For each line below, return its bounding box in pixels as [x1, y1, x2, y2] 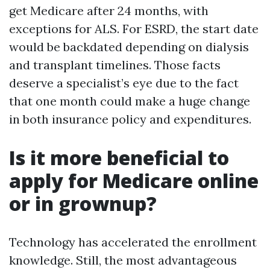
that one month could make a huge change [9, 93, 250, 108]
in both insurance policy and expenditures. [9, 111, 251, 127]
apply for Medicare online [9, 168, 259, 193]
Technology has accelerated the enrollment [9, 234, 257, 250]
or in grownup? [9, 190, 157, 216]
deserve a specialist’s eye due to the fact [9, 75, 239, 90]
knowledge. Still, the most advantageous [9, 253, 237, 268]
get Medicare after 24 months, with [9, 3, 209, 18]
